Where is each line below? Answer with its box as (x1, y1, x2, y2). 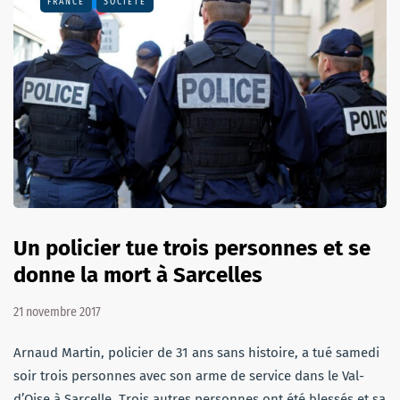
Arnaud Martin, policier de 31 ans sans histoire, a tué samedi (13, 344, 379, 361)
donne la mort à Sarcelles (13, 262, 262, 287)
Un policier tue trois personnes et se (13, 235, 371, 261)
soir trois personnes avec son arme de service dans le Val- (13, 367, 364, 384)
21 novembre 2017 (13, 304, 101, 320)
